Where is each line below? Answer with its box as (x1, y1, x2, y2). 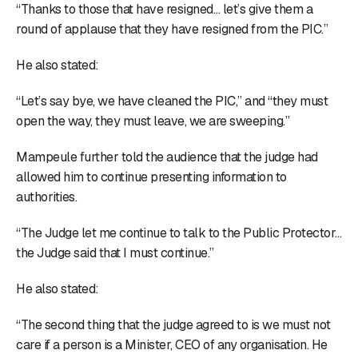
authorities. (16, 188, 77, 205)
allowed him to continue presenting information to (16, 168, 287, 185)
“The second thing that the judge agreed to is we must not (16, 316, 331, 333)
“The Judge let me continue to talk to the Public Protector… (16, 224, 342, 241)
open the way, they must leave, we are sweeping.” (16, 112, 289, 129)
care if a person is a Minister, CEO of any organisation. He (16, 336, 328, 353)
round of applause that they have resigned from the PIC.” (16, 20, 328, 38)
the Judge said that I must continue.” (16, 244, 214, 261)
